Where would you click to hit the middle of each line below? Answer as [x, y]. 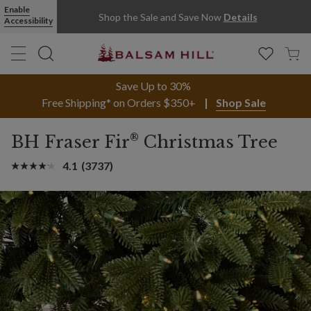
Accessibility [28, 20]
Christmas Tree [208, 142]
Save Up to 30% [153, 86]
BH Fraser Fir [70, 142]
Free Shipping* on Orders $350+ [118, 102]
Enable [17, 9]
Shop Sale [241, 102]
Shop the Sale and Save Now [161, 17]
